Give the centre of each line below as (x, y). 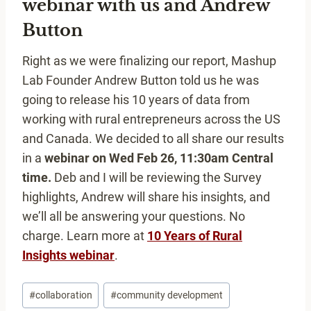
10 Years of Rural (195, 235)
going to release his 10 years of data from (136, 99)
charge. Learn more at (85, 235)
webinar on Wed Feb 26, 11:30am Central (159, 158)
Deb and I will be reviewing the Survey (157, 177)
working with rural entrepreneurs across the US (151, 119)
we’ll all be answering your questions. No (134, 216)
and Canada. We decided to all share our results (153, 138)
